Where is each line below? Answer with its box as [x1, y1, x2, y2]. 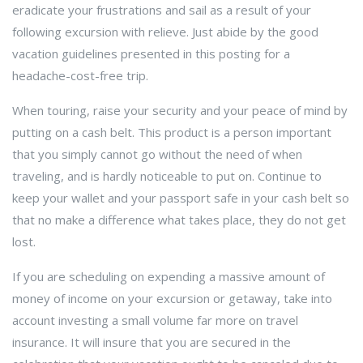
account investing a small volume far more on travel [12, 312, 298, 328]
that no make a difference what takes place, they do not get [12, 211, 346, 228]
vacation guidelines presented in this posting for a [12, 45, 290, 62]
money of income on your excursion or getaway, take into [12, 290, 332, 306]
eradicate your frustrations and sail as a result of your [12, 2, 311, 18]
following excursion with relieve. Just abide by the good [12, 23, 318, 40]
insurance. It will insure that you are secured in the [12, 334, 291, 350]
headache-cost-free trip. [12, 67, 148, 83]
